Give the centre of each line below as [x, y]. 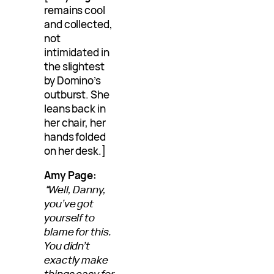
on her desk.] [75, 150]
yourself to [70, 217]
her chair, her [75, 122]
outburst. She [77, 94]
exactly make [76, 259]
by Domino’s [73, 80]
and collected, [78, 24]
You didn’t [67, 245]
